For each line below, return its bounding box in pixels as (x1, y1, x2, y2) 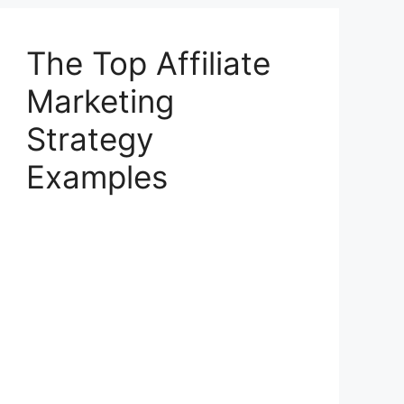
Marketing (26, 81, 175, 120)
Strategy (26, 119, 154, 158)
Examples (26, 157, 169, 196)
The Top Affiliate (26, 43, 271, 82)
